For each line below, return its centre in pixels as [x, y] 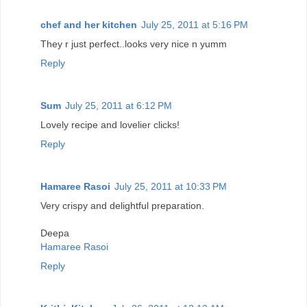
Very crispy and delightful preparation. [122, 205]
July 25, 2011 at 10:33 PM [171, 186]
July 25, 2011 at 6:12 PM [119, 105]
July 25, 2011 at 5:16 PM [195, 24]
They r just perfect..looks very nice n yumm [134, 44]
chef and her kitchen [89, 24]
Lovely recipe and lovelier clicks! [110, 124]
